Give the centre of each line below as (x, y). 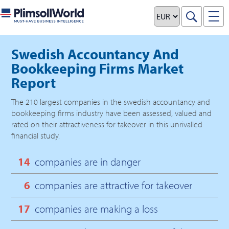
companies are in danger (87, 162)
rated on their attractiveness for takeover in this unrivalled (107, 124)
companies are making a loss (95, 209)
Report (34, 83)
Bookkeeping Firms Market (98, 68)
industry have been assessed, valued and (143, 113)
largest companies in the (81, 102)
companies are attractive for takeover (112, 185)
